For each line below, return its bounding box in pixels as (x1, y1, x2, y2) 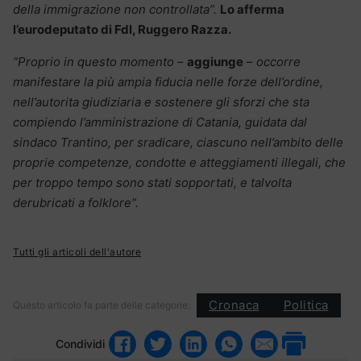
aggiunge (187, 53, 243, 69)
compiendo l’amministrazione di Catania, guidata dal (13, 114, 307, 130)
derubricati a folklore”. (13, 194, 139, 210)
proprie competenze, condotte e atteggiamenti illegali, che (13, 154, 346, 170)
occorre (256, 53, 301, 69)
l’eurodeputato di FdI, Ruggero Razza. (13, 21, 231, 37)
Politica (283, 297, 329, 313)
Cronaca (209, 297, 259, 313)
